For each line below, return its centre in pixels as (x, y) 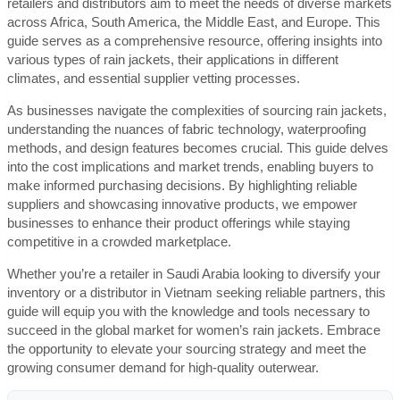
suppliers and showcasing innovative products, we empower (182, 204)
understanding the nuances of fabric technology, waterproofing (187, 129)
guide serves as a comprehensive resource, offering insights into (195, 41)
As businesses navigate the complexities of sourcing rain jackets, (197, 110)
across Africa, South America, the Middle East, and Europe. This (194, 22)
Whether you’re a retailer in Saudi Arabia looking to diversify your (194, 274)
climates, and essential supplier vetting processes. (154, 78)
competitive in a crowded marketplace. (119, 242)
